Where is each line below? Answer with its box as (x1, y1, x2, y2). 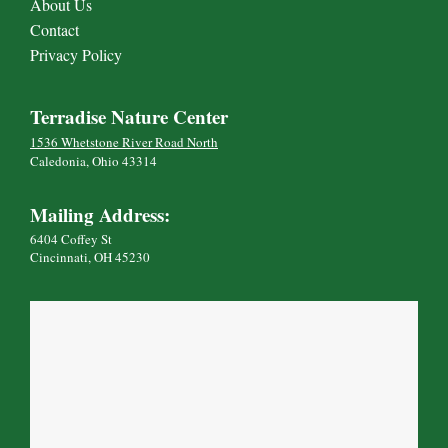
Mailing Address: (30, 200, 170, 228)
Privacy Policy (30, 43, 122, 65)
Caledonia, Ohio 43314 (30, 151, 157, 170)
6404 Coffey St (30, 229, 112, 248)
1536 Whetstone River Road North (30, 132, 218, 151)
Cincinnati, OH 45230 (30, 247, 150, 266)
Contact (30, 18, 79, 40)
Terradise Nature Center (30, 102, 228, 130)
